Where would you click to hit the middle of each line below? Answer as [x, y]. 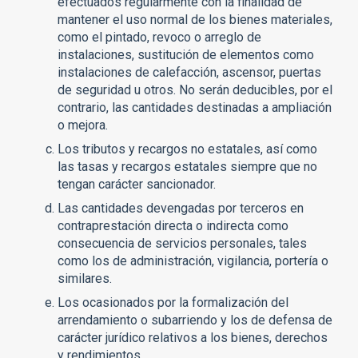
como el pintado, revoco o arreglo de [159, 37]
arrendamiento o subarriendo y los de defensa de [195, 320]
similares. [85, 278]
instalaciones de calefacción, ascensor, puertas [189, 72]
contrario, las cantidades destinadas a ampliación [195, 107]
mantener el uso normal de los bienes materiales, [195, 19]
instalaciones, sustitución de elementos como [186, 54]
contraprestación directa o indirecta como [173, 225]
